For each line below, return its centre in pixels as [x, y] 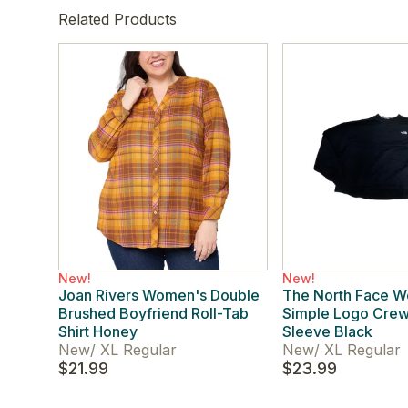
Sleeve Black [328, 331]
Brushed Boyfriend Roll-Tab [153, 313]
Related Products [117, 19]
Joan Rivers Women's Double [159, 295]
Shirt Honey [98, 331]
